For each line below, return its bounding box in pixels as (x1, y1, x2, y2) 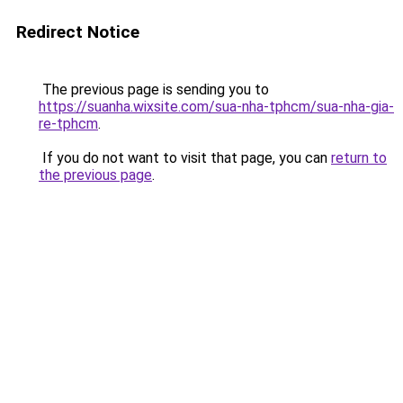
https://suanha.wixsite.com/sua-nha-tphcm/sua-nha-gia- (39, 98, 394, 115)
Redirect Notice (16, 22, 139, 42)
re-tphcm (39, 115, 98, 132)
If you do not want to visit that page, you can (39, 149, 331, 166)
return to (331, 149, 387, 166)
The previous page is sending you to (39, 81, 269, 98)
